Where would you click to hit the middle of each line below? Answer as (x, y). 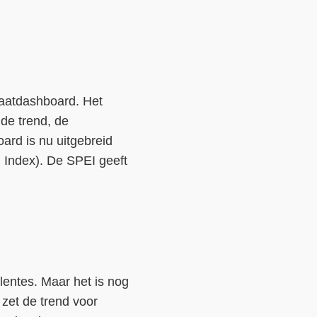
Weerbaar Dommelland (221, 113)
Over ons (179, 55)
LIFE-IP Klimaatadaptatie (224, 84)
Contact (174, 26)
